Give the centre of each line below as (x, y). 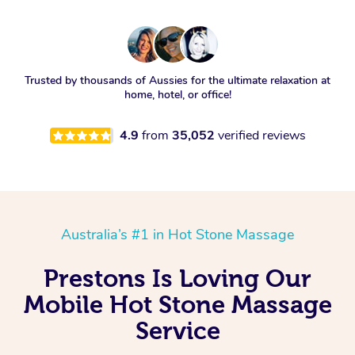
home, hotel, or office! (177, 95)
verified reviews (261, 136)
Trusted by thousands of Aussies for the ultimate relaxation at (177, 81)
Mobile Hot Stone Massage (177, 305)
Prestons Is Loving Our (177, 279)
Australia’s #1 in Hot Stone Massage (177, 235)
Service (177, 331)
